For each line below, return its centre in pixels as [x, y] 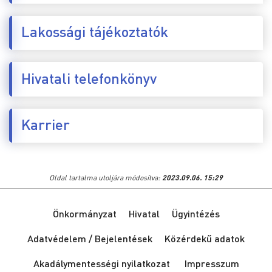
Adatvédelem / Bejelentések [90, 238]
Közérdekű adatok [205, 238]
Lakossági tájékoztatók [95, 31]
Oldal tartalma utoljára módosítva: [106, 178]
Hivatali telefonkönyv [89, 78]
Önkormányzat [84, 213]
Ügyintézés [195, 213]
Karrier [46, 124]
